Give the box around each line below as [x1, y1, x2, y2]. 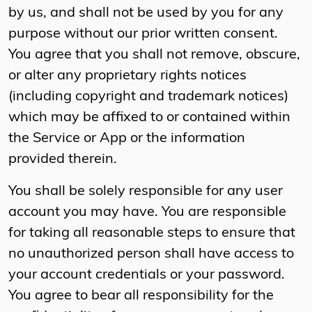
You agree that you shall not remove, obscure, [8, 48, 300, 63]
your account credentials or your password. [8, 268, 285, 283]
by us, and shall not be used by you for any [8, 6, 283, 21]
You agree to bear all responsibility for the [8, 289, 274, 304]
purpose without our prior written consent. [8, 27, 278, 42]
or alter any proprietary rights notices [8, 69, 247, 84]
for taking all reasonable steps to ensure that [8, 226, 295, 241]
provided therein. [8, 153, 117, 167]
